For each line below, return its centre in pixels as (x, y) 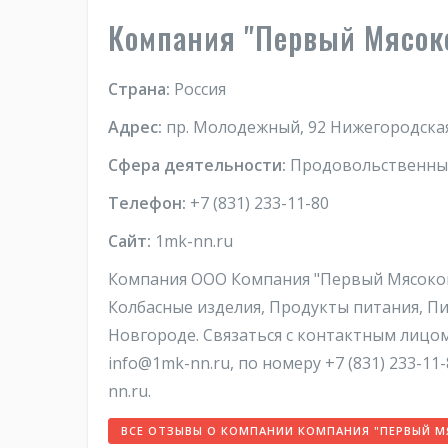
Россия (198, 89)
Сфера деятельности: (197, 165)
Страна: (139, 89)
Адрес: (135, 127)
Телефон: (147, 203)
